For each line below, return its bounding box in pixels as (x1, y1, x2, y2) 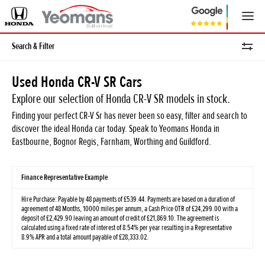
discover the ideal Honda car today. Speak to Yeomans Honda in (12, 122, 219, 135)
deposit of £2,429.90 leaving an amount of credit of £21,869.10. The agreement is (21, 214, 219, 223)
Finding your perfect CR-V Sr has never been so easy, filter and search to (12, 109, 247, 122)
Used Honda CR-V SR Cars (12, 73, 142, 92)
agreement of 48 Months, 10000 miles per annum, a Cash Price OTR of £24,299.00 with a (21, 204, 238, 214)
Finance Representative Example (21, 173, 108, 182)
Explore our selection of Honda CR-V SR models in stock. (12, 92, 230, 106)
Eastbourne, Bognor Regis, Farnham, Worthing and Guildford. (12, 135, 211, 148)
